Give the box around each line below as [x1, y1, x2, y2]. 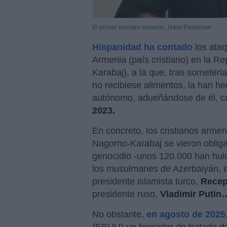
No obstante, [92, 209, 146, 220]
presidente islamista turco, [92, 176, 201, 187]
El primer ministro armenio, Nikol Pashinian [92, 24, 211, 31]
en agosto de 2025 [146, 209, 225, 220]
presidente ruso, [92, 189, 160, 200]
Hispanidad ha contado [92, 42, 193, 53]
